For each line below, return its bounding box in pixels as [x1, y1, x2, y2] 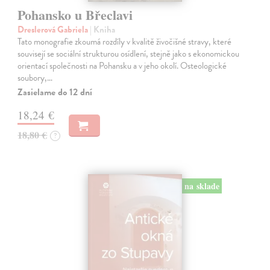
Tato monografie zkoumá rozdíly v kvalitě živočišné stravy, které [17, 34, 232, 48]
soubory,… [17, 71, 53, 84]
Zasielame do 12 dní [17, 84, 93, 99]
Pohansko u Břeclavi [17, 4, 133, 25]
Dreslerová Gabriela [17, 22, 90, 36]
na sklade [184, 180, 219, 193]
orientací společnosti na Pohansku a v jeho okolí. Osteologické [17, 58, 227, 72]
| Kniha [90, 22, 116, 36]
